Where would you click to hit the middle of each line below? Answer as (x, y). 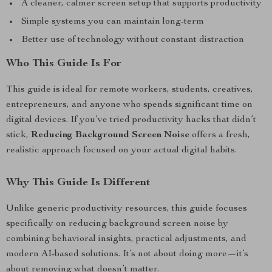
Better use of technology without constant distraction (133, 40)
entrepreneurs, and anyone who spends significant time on (129, 105)
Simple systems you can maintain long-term (113, 22)
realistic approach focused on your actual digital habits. (121, 151)
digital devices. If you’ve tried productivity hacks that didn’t (131, 120)
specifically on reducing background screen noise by (117, 224)
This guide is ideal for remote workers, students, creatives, (130, 90)
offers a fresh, (220, 135)
